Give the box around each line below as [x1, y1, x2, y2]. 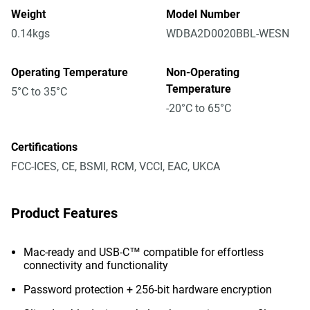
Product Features [11, 205, 118, 221]
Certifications [11, 140, 77, 154]
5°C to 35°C [11, 85, 67, 98]
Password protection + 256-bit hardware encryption [24, 283, 272, 296]
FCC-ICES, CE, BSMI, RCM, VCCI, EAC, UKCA [11, 160, 220, 173]
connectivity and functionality [24, 259, 168, 272]
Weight [11, 8, 46, 21]
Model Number [166, 8, 240, 21]
